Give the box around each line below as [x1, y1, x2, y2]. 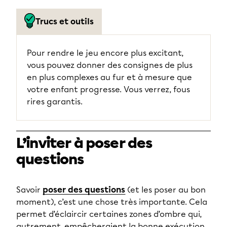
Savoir [16, 185, 41, 195]
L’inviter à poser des [16, 135, 153, 152]
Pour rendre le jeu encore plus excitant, [27, 48, 183, 58]
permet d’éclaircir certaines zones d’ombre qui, [16, 209, 202, 219]
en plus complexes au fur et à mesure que [27, 72, 192, 82]
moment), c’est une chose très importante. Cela [16, 197, 207, 207]
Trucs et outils [35, 17, 94, 26]
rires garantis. [27, 97, 83, 106]
